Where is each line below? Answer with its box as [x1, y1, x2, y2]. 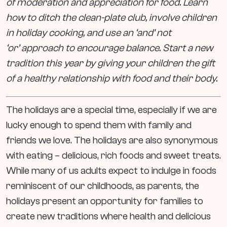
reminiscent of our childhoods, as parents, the [6, 179, 199, 192]
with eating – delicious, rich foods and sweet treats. [6, 149, 221, 161]
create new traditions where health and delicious [6, 210, 211, 222]
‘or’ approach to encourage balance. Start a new [6, 42, 213, 54]
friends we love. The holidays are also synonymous [6, 134, 218, 146]
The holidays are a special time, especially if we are [6, 103, 217, 116]
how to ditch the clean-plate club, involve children [6, 11, 217, 23]
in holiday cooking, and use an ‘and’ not [6, 26, 171, 39]
